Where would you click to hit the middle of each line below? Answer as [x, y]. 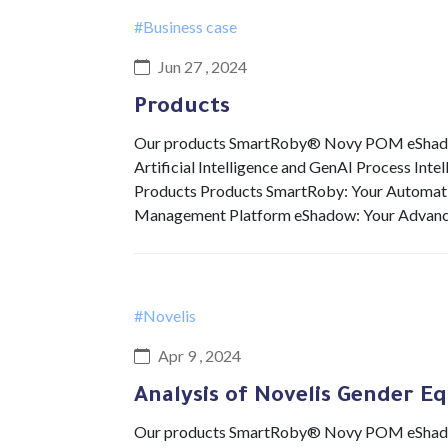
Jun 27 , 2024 [202, 66]
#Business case [185, 26]
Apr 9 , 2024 [199, 355]
